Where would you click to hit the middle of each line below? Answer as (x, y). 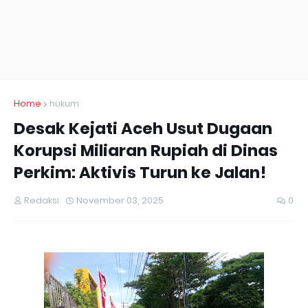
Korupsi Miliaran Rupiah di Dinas (146, 151)
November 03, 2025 (120, 200)
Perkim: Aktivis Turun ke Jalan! (140, 173)
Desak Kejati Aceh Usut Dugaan (143, 129)
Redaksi (42, 200)
